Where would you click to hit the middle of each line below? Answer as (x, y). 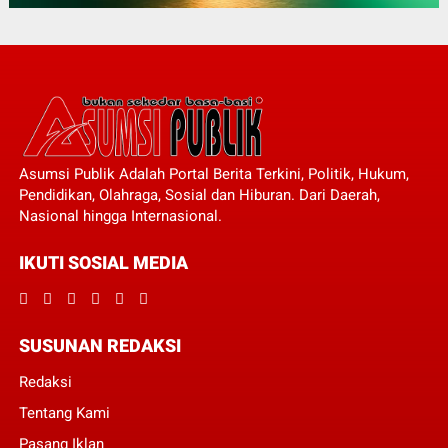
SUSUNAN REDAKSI (99, 346)
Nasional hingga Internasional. (120, 216)
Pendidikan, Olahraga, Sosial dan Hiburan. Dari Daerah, (199, 195)
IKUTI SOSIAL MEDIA (103, 263)
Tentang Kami (64, 413)
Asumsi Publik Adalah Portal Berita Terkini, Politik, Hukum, (213, 174)
